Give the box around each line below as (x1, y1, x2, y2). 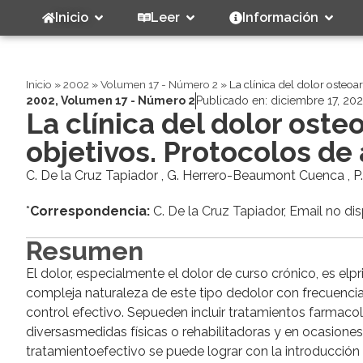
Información (242, 10, 318, 25)
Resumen (26, 236, 143, 267)
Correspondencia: (30, 203, 150, 220)
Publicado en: (196, 94, 271, 108)
